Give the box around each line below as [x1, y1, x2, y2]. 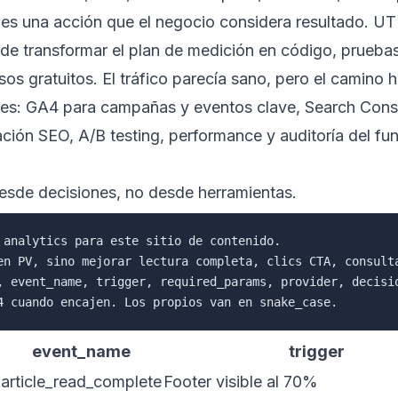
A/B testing [78, 125, 160, 145]
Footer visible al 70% [163, 371, 318, 391]
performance [169, 125, 262, 145]
